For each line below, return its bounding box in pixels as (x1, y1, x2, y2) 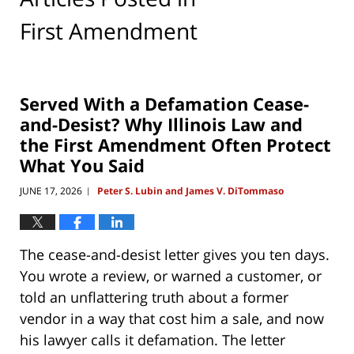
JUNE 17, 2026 (20, 184, 82, 198)
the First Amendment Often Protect (20, 132, 331, 156)
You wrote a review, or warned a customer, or (20, 266, 322, 286)
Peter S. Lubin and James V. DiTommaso (97, 184, 284, 198)
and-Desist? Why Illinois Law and (20, 111, 303, 136)
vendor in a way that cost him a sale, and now (20, 309, 324, 329)
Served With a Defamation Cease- (20, 91, 309, 115)
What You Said (20, 153, 145, 177)
